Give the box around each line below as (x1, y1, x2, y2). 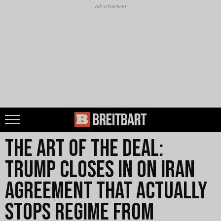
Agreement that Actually (5, 177, 207, 205)
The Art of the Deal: (5, 135, 163, 163)
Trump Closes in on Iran (5, 156, 195, 184)
